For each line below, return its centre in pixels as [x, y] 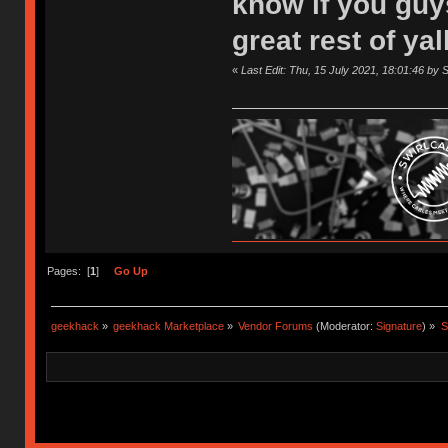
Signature [399, 326]
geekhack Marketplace [169, 326]
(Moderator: [345, 326]
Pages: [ [68, 271]
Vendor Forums [276, 326]
